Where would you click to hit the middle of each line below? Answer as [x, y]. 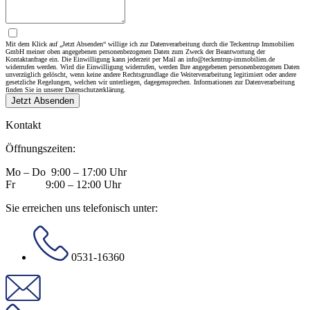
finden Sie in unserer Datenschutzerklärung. [66, 89]
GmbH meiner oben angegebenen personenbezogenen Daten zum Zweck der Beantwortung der [135, 51]
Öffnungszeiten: [40, 148]
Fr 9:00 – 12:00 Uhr [63, 184]
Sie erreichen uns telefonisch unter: [82, 208]
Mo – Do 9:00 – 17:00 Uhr [66, 172]
